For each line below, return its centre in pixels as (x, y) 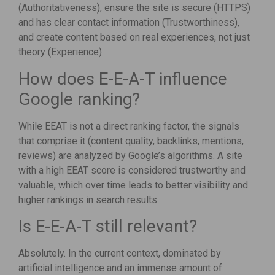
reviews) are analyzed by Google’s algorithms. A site (130, 155)
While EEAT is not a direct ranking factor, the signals (129, 126)
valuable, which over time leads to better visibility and (133, 185)
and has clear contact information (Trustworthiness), (129, 23)
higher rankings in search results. (89, 199)
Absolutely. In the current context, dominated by (120, 253)
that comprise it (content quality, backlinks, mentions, (131, 141)
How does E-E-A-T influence (123, 79)
